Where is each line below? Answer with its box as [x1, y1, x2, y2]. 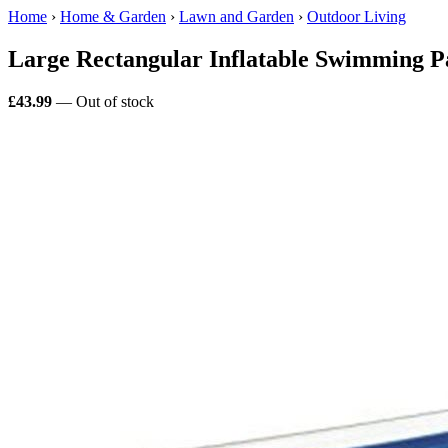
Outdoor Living [307, 8, 406, 25]
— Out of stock [52, 92, 154, 110]
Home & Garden [60, 8, 166, 25]
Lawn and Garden [179, 8, 294, 25]
